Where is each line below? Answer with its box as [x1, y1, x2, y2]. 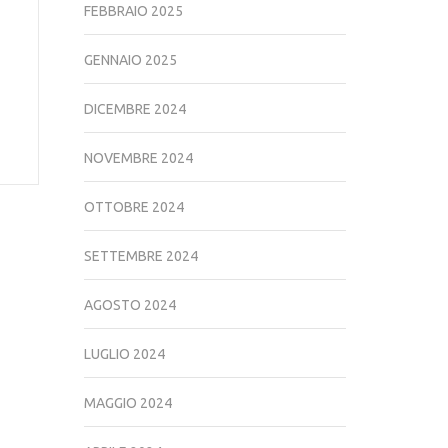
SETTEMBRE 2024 [83, 248, 198, 264]
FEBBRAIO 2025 [83, 3, 183, 19]
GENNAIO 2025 [83, 52, 177, 68]
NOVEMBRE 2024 [83, 150, 193, 166]
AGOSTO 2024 [83, 297, 176, 313]
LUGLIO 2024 [83, 346, 165, 362]
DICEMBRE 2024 [83, 101, 186, 117]
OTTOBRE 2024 [83, 199, 184, 215]
